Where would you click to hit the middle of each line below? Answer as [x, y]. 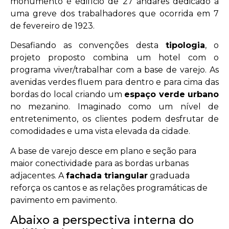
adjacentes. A [38, 175]
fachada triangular [107, 175]
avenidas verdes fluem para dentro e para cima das [114, 82]
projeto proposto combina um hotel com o [114, 58]
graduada [169, 175]
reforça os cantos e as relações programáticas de [109, 188]
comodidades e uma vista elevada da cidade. [100, 131]
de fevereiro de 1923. [52, 26]
